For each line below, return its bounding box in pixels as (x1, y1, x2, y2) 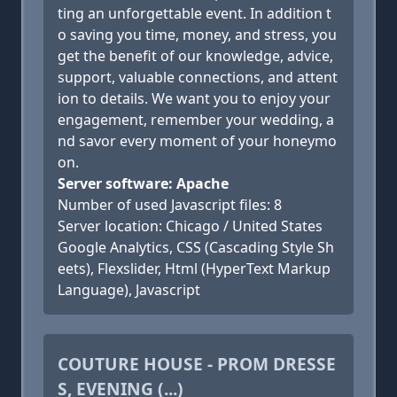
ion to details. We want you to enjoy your (58, 89, 331, 108)
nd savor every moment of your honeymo (58, 131, 337, 151)
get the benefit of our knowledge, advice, (58, 46, 333, 66)
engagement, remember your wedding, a (58, 110, 334, 129)
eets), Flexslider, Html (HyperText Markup (58, 259, 331, 278)
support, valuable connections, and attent (58, 67, 338, 87)
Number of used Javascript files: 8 (58, 195, 282, 214)
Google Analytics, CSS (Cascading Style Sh (58, 237, 334, 257)
